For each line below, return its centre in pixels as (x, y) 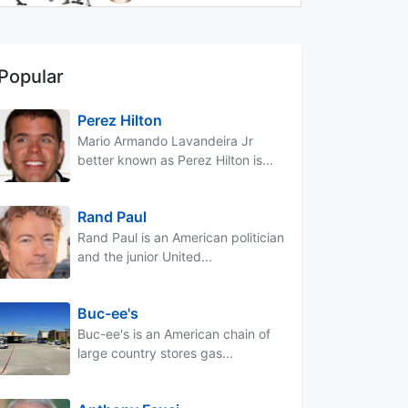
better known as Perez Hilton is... (175, 159)
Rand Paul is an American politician (181, 237)
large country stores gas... (155, 352)
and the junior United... (145, 256)
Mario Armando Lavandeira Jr (165, 140)
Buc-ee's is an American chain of (174, 333)
